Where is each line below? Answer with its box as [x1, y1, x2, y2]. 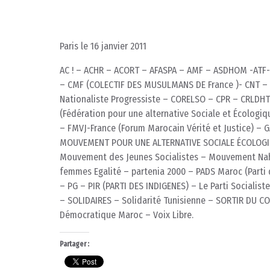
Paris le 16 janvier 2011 [60, 40, 146, 52]
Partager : [60, 239, 89, 248]
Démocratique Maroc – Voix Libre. [60, 209, 193, 221]
